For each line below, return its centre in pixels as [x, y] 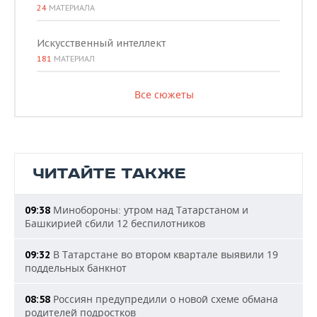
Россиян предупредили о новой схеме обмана [164, 299]
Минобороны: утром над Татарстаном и [149, 210]
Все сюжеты [164, 94]
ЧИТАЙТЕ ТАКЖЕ [109, 174]
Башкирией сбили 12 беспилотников [115, 223]
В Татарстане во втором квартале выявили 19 [164, 254]
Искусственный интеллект [101, 43]
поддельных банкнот [76, 268]
